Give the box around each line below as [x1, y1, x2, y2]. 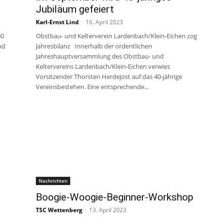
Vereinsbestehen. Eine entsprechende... [36, 82, 149, 91]
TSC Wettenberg [36, 206, 82, 214]
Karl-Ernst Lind [36, 18, 79, 26]
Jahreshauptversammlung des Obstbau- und [36, 52, 164, 61]
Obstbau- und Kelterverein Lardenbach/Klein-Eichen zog [36, 31, 197, 40]
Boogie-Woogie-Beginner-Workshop [36, 191, 193, 203]
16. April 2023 [86, 18, 123, 26]
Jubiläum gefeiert [36, 3, 114, 15]
